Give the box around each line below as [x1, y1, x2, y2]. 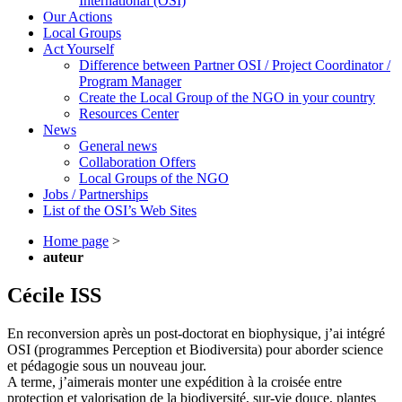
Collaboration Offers [79, 153, 196, 170]
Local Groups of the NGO [79, 170, 229, 186]
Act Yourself [43, 40, 114, 57]
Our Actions [43, 8, 112, 24]
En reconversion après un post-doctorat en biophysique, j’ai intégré [7, 325, 385, 341]
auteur [43, 249, 83, 265]
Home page [43, 232, 109, 249]
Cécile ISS [7, 283, 101, 307]
